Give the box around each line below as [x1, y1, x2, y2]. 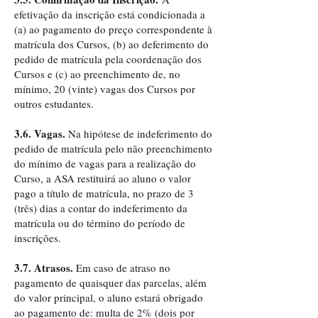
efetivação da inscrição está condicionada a [14, 7, 205, 21]
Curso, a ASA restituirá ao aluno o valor [14, 171, 191, 185]
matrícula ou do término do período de [14, 216, 185, 230]
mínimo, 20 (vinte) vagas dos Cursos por [14, 82, 195, 96]
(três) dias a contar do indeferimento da [14, 201, 187, 215]
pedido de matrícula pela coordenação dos [14, 52, 202, 66]
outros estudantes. [14, 97, 97, 111]
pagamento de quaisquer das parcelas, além [14, 275, 207, 290]
